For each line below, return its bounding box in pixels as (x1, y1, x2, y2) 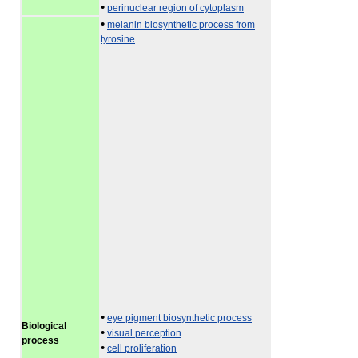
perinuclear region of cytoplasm (107, 2, 244, 14)
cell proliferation (107, 343, 177, 354)
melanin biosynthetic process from (107, 19, 255, 30)
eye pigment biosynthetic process (107, 312, 252, 324)
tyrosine (101, 34, 135, 45)
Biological (22, 320, 66, 332)
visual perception (107, 328, 181, 339)
